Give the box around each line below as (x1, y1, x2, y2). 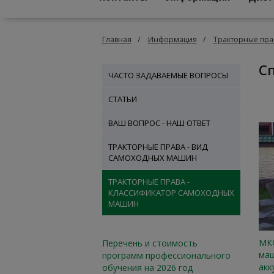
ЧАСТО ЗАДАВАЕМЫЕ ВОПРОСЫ (108, 70, 228, 81)
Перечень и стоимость (102, 237, 198, 249)
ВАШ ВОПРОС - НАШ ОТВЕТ (108, 117, 210, 128)
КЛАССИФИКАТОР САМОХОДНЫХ (108, 187, 234, 198)
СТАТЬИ (108, 94, 137, 105)
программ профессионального (102, 250, 231, 261)
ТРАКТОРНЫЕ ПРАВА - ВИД (108, 141, 208, 152)
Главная (102, 34, 131, 45)
